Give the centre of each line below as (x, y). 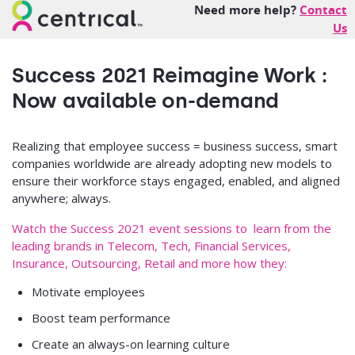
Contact (323, 10)
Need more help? (247, 10)
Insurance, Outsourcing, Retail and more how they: (149, 263)
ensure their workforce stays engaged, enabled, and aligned (176, 181)
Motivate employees (88, 292)
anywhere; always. (61, 198)
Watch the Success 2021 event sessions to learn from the (172, 228)
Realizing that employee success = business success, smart (175, 146)
